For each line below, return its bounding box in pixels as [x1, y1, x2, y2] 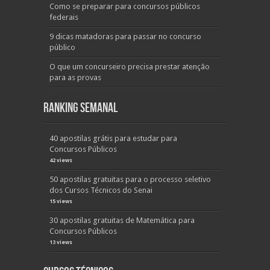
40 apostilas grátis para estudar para [49, 134, 177, 143]
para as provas [49, 73, 101, 82]
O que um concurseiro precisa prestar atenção [49, 62, 210, 71]
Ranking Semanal [43, 100, 118, 116]
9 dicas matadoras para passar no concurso [49, 32, 201, 41]
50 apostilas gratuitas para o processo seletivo [49, 175, 211, 184]
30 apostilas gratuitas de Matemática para [49, 216, 195, 225]
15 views [49, 198, 72, 204]
